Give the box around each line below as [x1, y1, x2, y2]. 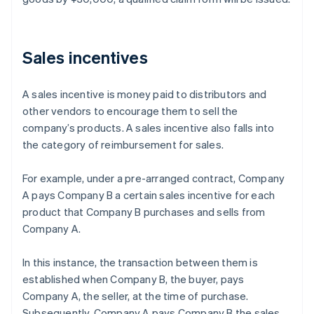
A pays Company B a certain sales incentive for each [22, 188, 275, 203]
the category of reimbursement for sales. [22, 137, 224, 152]
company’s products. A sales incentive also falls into [22, 121, 275, 135]
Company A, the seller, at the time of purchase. [22, 289, 249, 303]
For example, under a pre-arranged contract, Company [22, 171, 285, 186]
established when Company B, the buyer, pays [22, 272, 245, 287]
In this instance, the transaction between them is [22, 255, 258, 270]
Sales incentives [22, 46, 148, 69]
